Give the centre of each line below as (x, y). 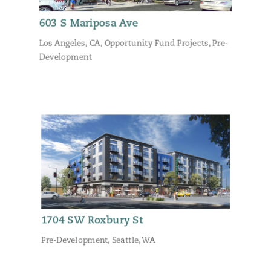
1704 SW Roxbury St (92, 221)
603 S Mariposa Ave (89, 24)
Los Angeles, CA (70, 44)
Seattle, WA (133, 241)
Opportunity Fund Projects (156, 44)
